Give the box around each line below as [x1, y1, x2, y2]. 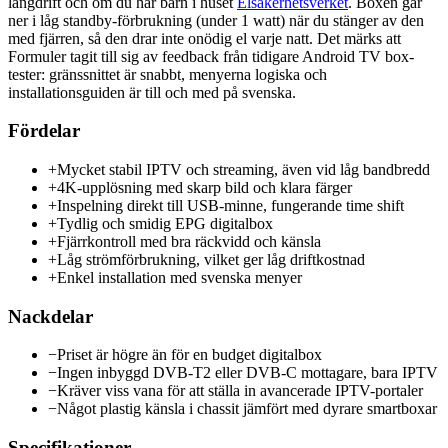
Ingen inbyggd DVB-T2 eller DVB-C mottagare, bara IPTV [57, 364, 438, 382]
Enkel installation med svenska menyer [57, 269, 302, 287]
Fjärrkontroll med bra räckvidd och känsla [57, 233, 321, 251]
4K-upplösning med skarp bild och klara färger [57, 179, 352, 197]
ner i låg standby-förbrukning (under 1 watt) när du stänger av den [8, 11, 424, 29]
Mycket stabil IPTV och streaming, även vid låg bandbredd [57, 161, 430, 179]
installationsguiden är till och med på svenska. [8, 83, 296, 101]
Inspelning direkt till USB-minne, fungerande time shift [57, 197, 404, 215]
